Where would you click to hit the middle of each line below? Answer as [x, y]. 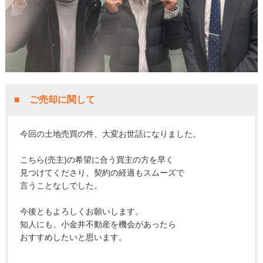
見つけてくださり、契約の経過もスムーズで [102, 172]
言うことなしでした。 [61, 185]
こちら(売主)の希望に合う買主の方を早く [97, 159]
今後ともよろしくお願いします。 [81, 211]
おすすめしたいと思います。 [73, 237]
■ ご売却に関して [54, 99]
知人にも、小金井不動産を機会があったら [98, 224]
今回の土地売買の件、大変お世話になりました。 [110, 134]
